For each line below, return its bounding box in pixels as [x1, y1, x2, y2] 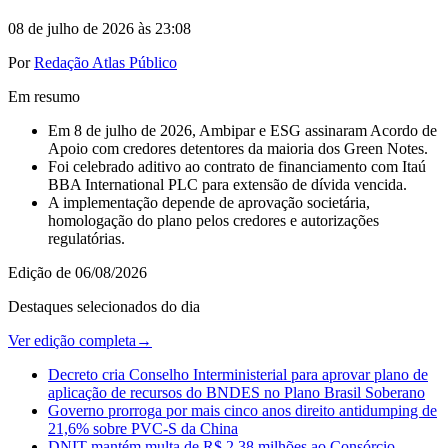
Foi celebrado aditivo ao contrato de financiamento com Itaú [48, 157, 426, 175]
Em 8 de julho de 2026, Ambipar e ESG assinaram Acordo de [48, 121, 437, 139]
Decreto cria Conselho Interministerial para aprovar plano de [48, 365, 428, 383]
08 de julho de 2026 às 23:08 [8, 19, 191, 37]
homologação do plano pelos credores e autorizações [48, 211, 379, 229]
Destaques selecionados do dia [8, 297, 200, 315]
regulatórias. [48, 229, 125, 247]
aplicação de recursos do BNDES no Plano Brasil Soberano [48, 383, 425, 401]
